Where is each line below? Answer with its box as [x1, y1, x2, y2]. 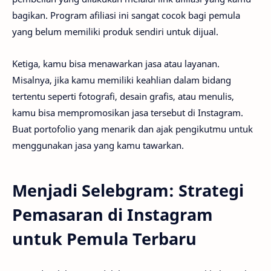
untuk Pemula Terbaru [12, 227, 197, 250]
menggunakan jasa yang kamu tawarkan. [12, 139, 184, 151]
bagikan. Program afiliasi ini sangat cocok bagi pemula [12, 9, 240, 22]
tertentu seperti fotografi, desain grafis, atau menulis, [12, 90, 234, 102]
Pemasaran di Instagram [12, 203, 213, 226]
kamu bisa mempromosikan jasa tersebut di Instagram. [12, 106, 243, 119]
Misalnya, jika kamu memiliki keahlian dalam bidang [12, 73, 231, 86]
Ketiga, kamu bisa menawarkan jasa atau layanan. [12, 57, 220, 70]
